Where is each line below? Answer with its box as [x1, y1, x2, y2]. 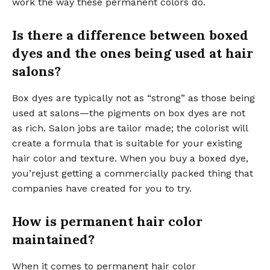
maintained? [12, 230, 95, 248]
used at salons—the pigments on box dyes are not [12, 107, 245, 119]
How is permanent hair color [12, 212, 202, 230]
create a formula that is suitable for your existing [12, 137, 242, 149]
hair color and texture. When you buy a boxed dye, [12, 152, 248, 164]
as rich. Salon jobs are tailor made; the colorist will [12, 122, 248, 134]
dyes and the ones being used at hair [12, 44, 253, 61]
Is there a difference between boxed [12, 26, 248, 43]
